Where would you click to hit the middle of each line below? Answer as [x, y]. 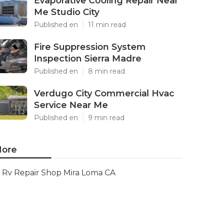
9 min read [106, 118]
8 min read [107, 71]
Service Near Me [71, 105]
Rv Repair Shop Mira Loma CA [59, 173]
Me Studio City [67, 12]
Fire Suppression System [90, 47]
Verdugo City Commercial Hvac [104, 93]
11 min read [107, 25]
